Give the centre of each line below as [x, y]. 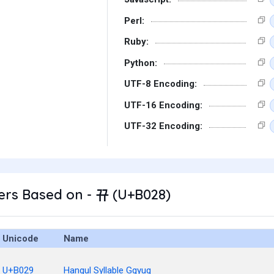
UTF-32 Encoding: [163, 126]
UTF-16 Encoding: [163, 105]
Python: [141, 63]
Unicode [20, 239]
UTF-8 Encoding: [161, 84]
